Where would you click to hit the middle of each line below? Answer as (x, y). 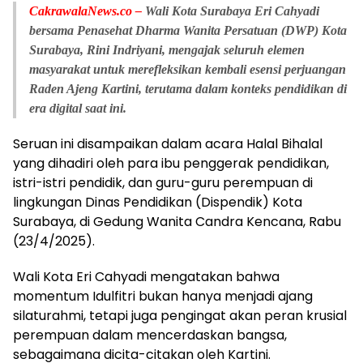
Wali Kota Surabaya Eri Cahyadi (231, 11)
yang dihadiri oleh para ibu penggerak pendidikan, (171, 163)
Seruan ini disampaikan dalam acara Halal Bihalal (168, 144)
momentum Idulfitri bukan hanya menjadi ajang (163, 296)
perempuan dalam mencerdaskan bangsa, (150, 335)
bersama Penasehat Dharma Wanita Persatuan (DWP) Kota (188, 30)
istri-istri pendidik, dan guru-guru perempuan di (163, 183)
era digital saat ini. (79, 108)
